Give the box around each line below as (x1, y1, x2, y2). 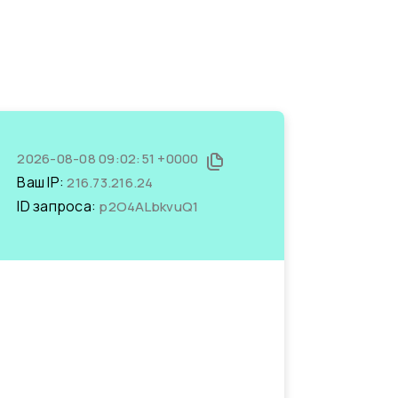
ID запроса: (17, 196, 99, 216)
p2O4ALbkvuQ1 (99, 197, 199, 216)
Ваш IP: (17, 172, 68, 192)
